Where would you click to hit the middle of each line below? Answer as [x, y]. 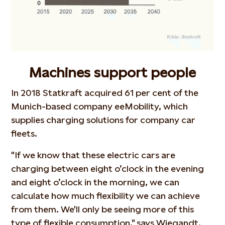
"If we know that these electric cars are [93, 155]
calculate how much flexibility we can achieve [106, 195]
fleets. [24, 133]
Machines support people [113, 72]
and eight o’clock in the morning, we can [95, 182]
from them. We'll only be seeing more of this [103, 209]
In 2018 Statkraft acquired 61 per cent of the [105, 92]
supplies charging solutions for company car [103, 120]
